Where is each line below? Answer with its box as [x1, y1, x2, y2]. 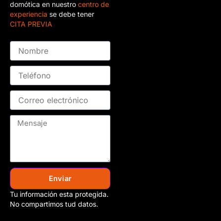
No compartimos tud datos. [10, 200, 98, 208]
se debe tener [49, 9, 94, 18]
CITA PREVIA [10, 19, 52, 28]
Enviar [49, 174, 72, 183]
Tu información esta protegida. [10, 190, 109, 198]
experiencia [10, 9, 49, 18]
